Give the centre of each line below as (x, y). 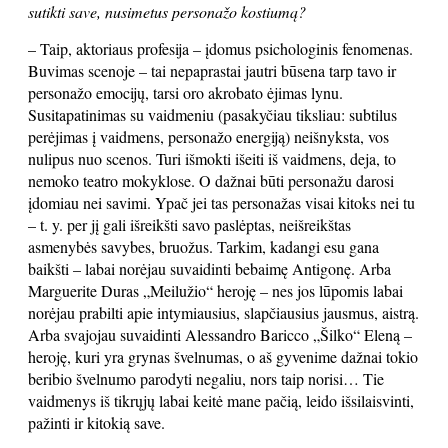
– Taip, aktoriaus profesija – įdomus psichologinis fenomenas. (220, 48)
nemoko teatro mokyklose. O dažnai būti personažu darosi (211, 180)
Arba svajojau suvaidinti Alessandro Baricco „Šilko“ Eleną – (220, 334)
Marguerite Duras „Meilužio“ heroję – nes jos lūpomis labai (215, 290)
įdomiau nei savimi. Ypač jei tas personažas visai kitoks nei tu (221, 202)
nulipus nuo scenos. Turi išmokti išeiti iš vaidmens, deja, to (212, 158)
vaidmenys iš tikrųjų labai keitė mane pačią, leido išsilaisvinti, (221, 400)
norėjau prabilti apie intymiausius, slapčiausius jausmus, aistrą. (223, 312)
